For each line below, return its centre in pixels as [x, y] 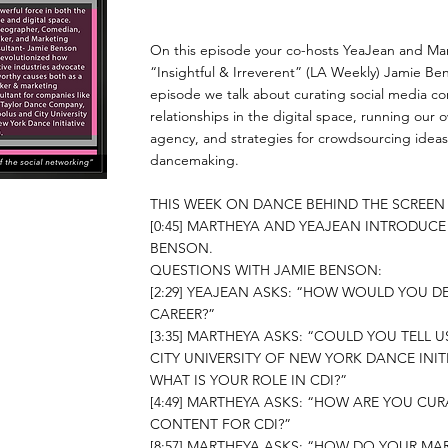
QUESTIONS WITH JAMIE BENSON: [266, 270]
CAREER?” [182, 314]
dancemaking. [194, 160]
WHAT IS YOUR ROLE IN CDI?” [248, 380]
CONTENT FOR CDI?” [220, 424]
